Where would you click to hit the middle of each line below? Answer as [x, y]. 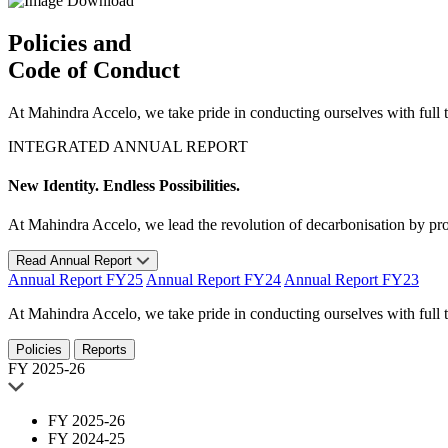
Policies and [69, 42]
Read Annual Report [76, 261]
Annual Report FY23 [351, 280]
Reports [104, 350]
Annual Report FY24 [213, 280]
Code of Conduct [94, 69]
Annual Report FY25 [75, 280]
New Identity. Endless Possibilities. [124, 185]
